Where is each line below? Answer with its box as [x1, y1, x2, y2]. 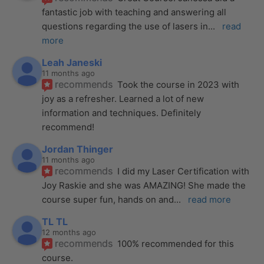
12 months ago [42, 227, 97, 237]
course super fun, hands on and [42, 193, 174, 205]
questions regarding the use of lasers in [42, 20, 209, 32]
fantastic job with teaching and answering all [42, 6, 227, 18]
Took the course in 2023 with [117, 78, 240, 90]
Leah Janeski [42, 56, 103, 68]
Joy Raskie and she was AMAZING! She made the [42, 179, 246, 191]
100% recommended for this [117, 237, 235, 249]
